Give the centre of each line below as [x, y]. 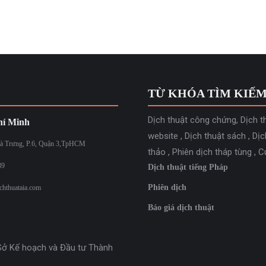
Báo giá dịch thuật [181, 208]
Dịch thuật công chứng [192, 120]
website [163, 136]
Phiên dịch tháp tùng [212, 152]
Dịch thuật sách [215, 136]
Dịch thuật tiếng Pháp [188, 167]
